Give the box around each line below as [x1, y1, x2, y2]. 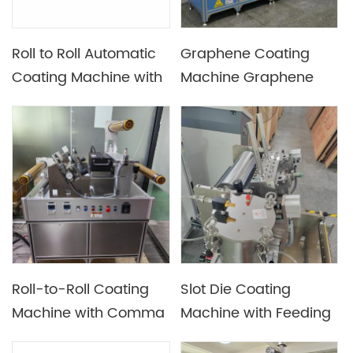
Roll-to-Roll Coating [12, 277, 150, 301]
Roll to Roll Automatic [12, 43, 157, 66]
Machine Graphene [180, 66, 314, 90]
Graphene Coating [180, 43, 310, 66]
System [180, 325, 232, 348]
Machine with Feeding [180, 301, 332, 325]
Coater [180, 113, 229, 137]
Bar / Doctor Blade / [12, 325, 154, 348]
